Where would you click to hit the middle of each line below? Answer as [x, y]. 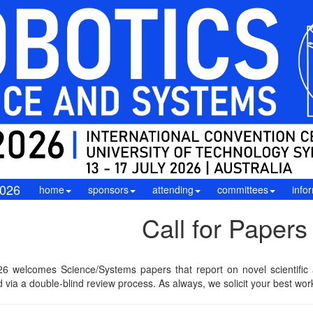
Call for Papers [225, 228]
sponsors [108, 190]
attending [173, 190]
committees [242, 190]
